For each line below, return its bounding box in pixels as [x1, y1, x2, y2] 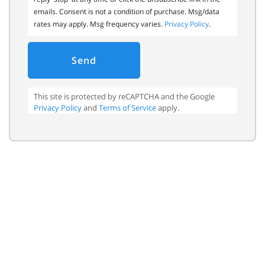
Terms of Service [99, 102, 156, 113]
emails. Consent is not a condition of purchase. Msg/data [34, 7, 219, 17]
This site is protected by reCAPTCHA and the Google [34, 91, 215, 102]
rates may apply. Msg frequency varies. [34, 19, 164, 29]
